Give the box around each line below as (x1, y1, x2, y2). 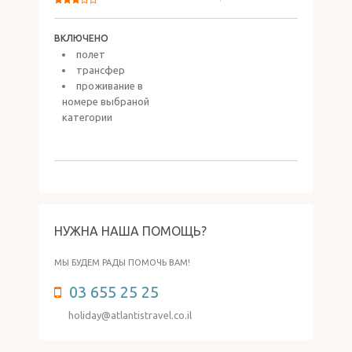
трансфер (76, 64, 125, 75)
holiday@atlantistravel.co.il (68, 310, 192, 321)
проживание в (76, 80, 143, 91)
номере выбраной (62, 96, 149, 107)
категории (62, 112, 112, 123)
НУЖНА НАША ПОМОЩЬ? (54, 224, 207, 238)
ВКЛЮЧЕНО (54, 33, 108, 43)
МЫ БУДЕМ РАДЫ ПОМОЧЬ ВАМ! (54, 258, 190, 267)
